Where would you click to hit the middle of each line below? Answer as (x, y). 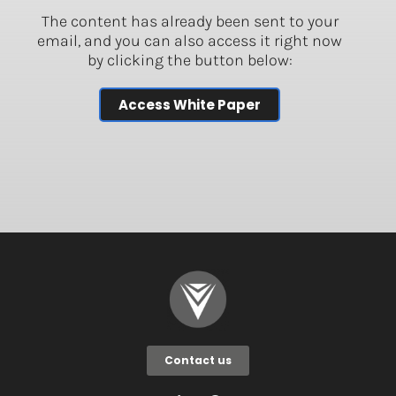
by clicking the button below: (190, 60)
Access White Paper (190, 104)
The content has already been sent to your (190, 21)
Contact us (198, 361)
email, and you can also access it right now (190, 40)
